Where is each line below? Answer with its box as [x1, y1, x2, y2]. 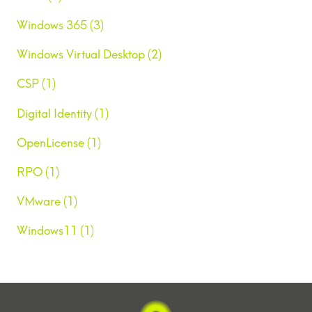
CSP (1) [17, 77, 56, 91]
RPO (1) [17, 164, 59, 179]
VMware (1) [17, 194, 77, 209]
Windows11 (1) [17, 224, 94, 238]
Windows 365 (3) [17, 18, 104, 33]
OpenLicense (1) [17, 135, 101, 150]
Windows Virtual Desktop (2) [17, 47, 162, 62]
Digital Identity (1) [17, 106, 109, 120]
